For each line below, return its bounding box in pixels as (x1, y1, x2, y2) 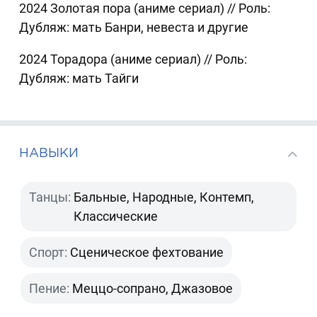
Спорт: (29, 245, 68, 260)
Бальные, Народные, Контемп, (74, 190, 255, 205)
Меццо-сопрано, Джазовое (72, 281, 234, 296)
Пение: (29, 281, 70, 296)
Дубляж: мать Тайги (19, 71, 139, 86)
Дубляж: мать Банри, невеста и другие (19, 19, 249, 35)
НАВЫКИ (19, 146, 79, 160)
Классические (74, 209, 158, 224)
